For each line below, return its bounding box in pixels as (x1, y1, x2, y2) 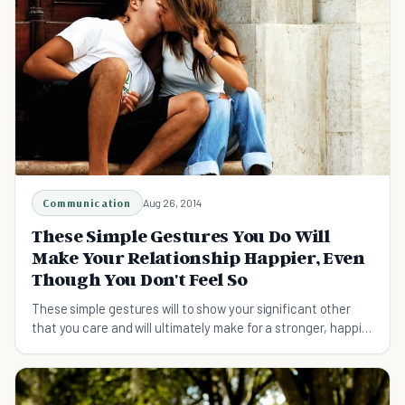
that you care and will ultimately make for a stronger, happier (32, 318, 373, 335)
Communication (42, 195, 132, 210)
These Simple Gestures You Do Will (32, 224, 330, 247)
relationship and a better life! (32, 337, 195, 354)
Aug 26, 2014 (142, 195, 202, 209)
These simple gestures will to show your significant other (32, 299, 352, 316)
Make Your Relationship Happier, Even (32, 246, 365, 268)
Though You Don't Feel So (32, 268, 248, 290)
